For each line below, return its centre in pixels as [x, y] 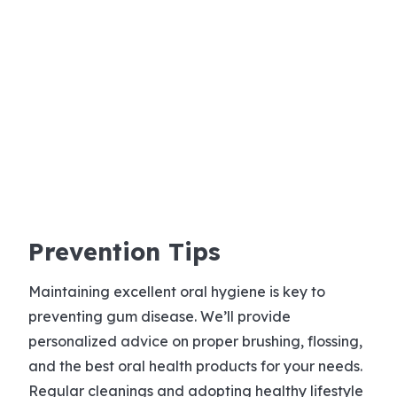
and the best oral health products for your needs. [195, 366]
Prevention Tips [125, 252]
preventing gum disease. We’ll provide [160, 317]
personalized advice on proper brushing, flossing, [195, 342]
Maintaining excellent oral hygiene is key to [177, 292]
